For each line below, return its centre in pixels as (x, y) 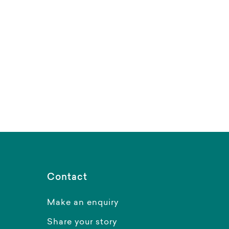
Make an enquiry (83, 203)
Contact (67, 178)
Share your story (82, 223)
